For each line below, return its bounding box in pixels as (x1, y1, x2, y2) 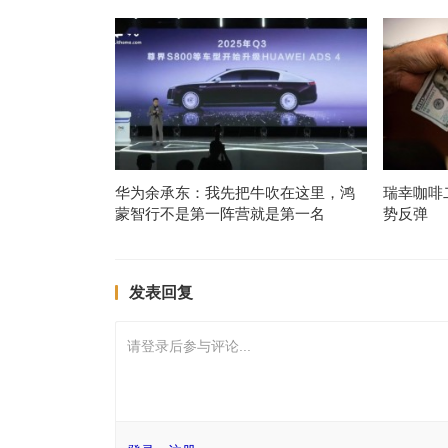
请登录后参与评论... (126, 338, 251, 355)
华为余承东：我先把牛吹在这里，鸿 (114, 184, 355, 202)
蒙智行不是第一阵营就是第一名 (114, 205, 325, 223)
